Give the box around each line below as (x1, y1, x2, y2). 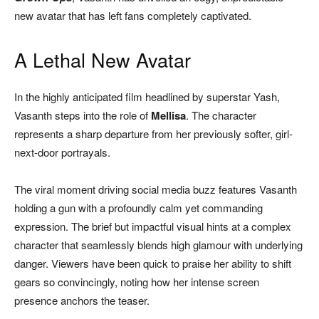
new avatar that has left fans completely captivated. (14, 8, 251, 23)
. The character (186, 108, 256, 123)
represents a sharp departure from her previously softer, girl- (14, 126, 293, 142)
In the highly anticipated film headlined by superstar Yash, (14, 89, 280, 105)
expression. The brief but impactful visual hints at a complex (14, 219, 291, 234)
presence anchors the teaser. (14, 293, 150, 308)
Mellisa (151, 108, 186, 124)
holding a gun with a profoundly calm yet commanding (14, 200, 263, 216)
